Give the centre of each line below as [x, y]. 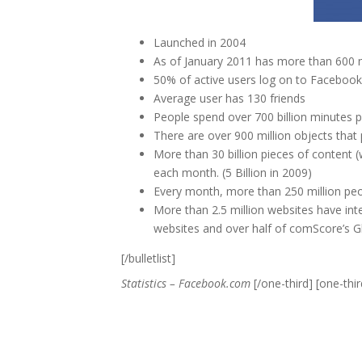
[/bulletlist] [148, 258]
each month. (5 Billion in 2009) [233, 173]
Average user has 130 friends [229, 98]
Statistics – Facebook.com [186, 283]
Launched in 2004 [200, 42]
